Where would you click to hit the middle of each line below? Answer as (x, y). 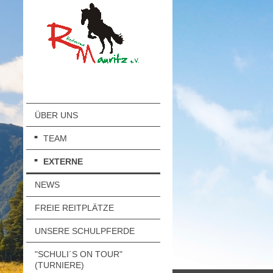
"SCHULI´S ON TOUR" (78, 254)
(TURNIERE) (59, 265)
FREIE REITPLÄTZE (74, 208)
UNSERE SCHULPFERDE (84, 231)
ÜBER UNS (56, 115)
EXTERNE (63, 161)
